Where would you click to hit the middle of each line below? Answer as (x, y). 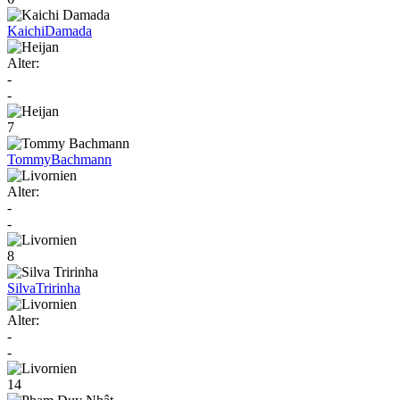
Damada (68, 30)
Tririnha (58, 287)
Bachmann (81, 159)
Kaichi (26, 30)
